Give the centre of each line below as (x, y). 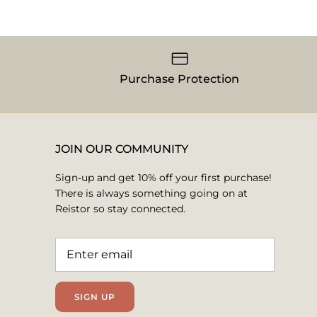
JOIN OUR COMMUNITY (122, 149)
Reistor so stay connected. (120, 209)
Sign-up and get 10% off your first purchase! (163, 178)
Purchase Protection (180, 79)
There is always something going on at (151, 194)
